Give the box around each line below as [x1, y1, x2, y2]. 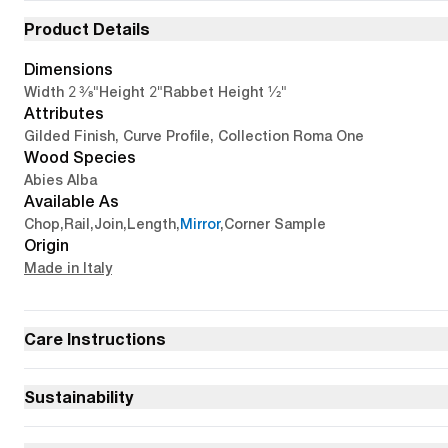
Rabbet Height [163, 84, 264, 100]
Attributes [24, 104, 104, 123]
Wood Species [24, 148, 136, 167]
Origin [24, 236, 69, 255]
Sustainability [24, 387, 133, 406]
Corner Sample [224, 216, 326, 232]
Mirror [180, 216, 220, 232]
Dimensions [24, 60, 113, 79]
